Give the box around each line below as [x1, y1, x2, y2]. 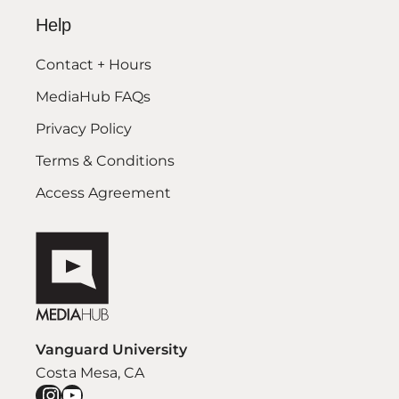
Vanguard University [36, 341, 187, 359]
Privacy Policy [36, 120, 132, 138]
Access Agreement [36, 184, 171, 202]
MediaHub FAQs [36, 88, 151, 106]
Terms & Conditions [36, 152, 175, 170]
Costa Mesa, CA [36, 364, 144, 382]
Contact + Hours [36, 56, 151, 74]
